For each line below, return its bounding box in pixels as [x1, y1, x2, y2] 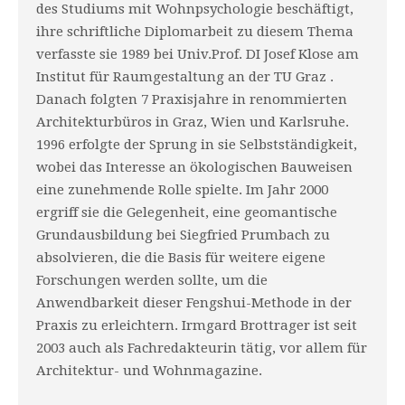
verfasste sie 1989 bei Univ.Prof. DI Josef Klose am [36, 46, 359, 62]
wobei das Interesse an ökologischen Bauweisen [36, 159, 353, 175]
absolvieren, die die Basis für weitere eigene [36, 250, 325, 266]
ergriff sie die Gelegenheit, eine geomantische [36, 204, 337, 221]
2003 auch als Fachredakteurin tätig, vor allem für [36, 340, 367, 356]
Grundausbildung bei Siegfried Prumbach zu [36, 227, 330, 243]
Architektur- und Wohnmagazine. [36, 363, 262, 379]
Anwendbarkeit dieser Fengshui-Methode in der [36, 295, 352, 311]
